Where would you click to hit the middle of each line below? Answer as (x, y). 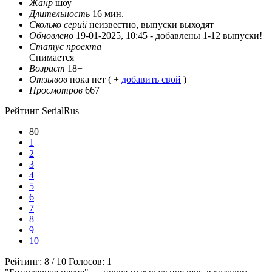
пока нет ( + (96, 80)
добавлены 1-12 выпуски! (209, 36)
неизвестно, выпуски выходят (151, 25)
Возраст (47, 69)
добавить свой (151, 80)
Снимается (52, 58)
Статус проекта (65, 47)
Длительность (59, 14)
